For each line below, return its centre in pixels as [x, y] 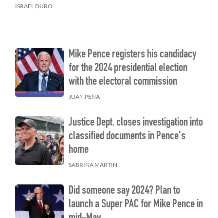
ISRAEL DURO [34, 6]
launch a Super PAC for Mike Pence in [136, 205]
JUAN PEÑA [84, 97]
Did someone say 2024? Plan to [124, 191]
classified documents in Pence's [127, 137]
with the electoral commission [123, 82]
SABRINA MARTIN [93, 165]
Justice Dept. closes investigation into [136, 123]
